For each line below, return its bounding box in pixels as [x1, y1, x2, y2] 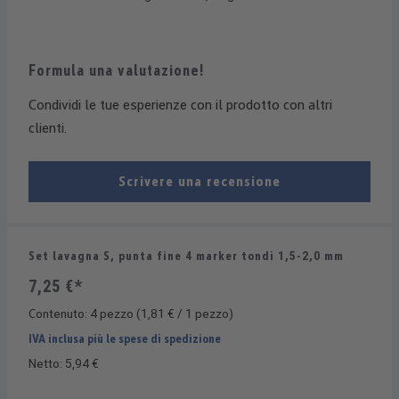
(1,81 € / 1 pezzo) [136, 305, 233, 321]
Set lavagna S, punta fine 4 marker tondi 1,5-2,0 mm [28, 248, 344, 263]
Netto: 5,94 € [28, 355, 99, 370]
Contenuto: [28, 305, 90, 321]
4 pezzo [90, 305, 136, 321]
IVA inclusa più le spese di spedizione [28, 330, 221, 346]
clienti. [28, 118, 67, 136]
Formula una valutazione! [28, 61, 204, 79]
